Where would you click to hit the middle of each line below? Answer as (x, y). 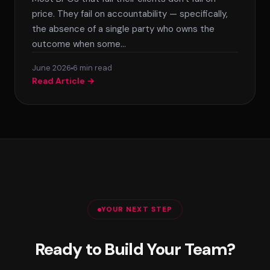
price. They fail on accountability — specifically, (130, 14)
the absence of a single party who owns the (123, 29)
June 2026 (52, 68)
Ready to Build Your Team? (135, 249)
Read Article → (63, 81)
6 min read (93, 68)
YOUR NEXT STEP (137, 209)
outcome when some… (79, 44)
